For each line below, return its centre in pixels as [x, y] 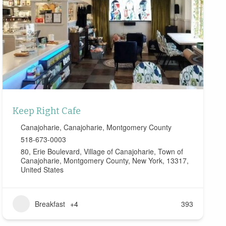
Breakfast [50, 204]
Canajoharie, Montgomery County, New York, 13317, [104, 161]
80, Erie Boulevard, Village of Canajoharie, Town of [102, 152]
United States [42, 170]
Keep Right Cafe [46, 111]
